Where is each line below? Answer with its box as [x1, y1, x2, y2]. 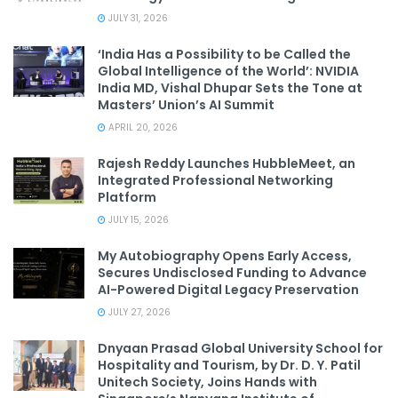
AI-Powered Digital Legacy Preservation [98, 281, 359, 299]
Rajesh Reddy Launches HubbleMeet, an [98, 155, 355, 173]
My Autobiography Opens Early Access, [98, 247, 352, 266]
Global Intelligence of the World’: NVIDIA [98, 62, 359, 81]
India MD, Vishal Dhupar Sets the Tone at [98, 79, 362, 98]
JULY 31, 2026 [106, 12, 168, 26]
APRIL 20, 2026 [106, 121, 178, 135]
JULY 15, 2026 [106, 213, 169, 227]
